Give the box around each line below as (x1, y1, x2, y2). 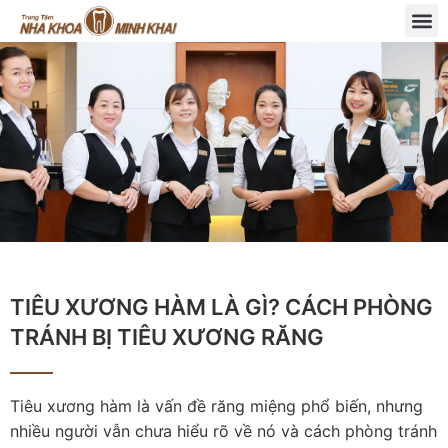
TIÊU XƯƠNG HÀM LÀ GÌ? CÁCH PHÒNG (10, 293, 433, 320)
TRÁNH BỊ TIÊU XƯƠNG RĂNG (10, 323, 324, 350)
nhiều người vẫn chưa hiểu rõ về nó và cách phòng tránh (10, 420, 437, 441)
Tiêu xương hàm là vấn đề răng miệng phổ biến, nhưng (10, 395, 423, 416)
